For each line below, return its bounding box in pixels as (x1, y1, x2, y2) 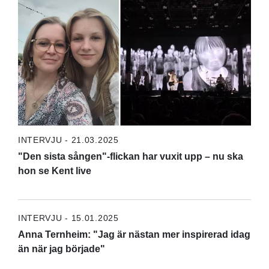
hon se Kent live (17, 165, 91, 176)
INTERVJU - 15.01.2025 (17, 213, 119, 223)
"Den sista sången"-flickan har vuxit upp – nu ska (17, 151, 243, 162)
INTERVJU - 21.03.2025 (17, 134, 119, 145)
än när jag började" (17, 243, 105, 254)
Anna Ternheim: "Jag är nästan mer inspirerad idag (17, 229, 250, 240)
